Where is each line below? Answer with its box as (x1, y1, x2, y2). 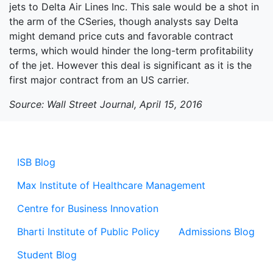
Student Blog (17, 249, 77, 261)
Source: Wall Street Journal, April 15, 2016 (9, 98, 202, 110)
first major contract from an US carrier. (9, 74, 189, 86)
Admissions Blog (179, 225, 255, 238)
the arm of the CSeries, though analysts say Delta (9, 15, 238, 27)
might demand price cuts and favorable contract (9, 30, 233, 42)
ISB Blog (17, 156, 55, 168)
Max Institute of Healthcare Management (17, 179, 205, 191)
